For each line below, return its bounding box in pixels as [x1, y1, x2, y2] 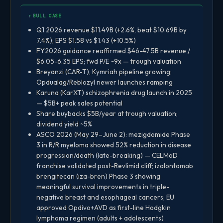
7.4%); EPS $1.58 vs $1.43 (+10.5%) [36, 35, 136, 45]
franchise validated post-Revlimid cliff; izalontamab [36, 161, 193, 170]
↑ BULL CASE [28, 12, 62, 19]
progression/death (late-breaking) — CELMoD [36, 150, 178, 160]
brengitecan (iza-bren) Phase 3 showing [36, 171, 160, 181]
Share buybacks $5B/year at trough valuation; [36, 109, 178, 118]
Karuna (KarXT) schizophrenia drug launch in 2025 [36, 88, 192, 97]
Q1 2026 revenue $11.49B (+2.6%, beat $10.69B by [36, 25, 187, 34]
